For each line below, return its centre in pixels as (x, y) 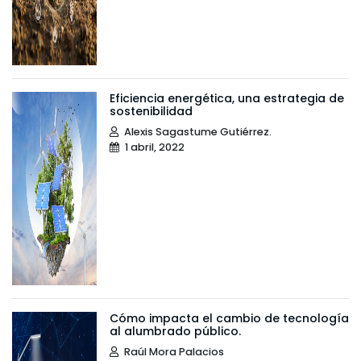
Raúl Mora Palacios (172, 351)
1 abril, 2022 (153, 147)
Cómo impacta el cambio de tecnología (229, 318)
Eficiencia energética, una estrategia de (226, 98)
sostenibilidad (151, 111)
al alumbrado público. (175, 331)
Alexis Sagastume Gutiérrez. (196, 131)
